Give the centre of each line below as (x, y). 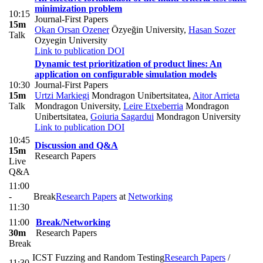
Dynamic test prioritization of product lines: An (128, 63)
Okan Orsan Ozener (72, 29)
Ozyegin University (71, 40)
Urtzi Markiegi (62, 95)
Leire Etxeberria (153, 106)
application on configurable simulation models (126, 74)
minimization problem (78, 8)
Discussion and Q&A (76, 145)
